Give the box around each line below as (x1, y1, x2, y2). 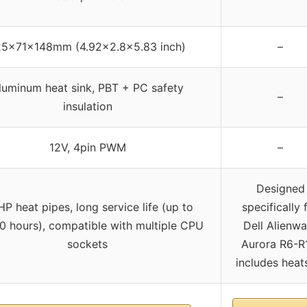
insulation (62, 99, 112, 114)
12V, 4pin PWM (49, 140, 126, 155)
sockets (67, 237, 108, 251)
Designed (256, 182, 305, 196)
